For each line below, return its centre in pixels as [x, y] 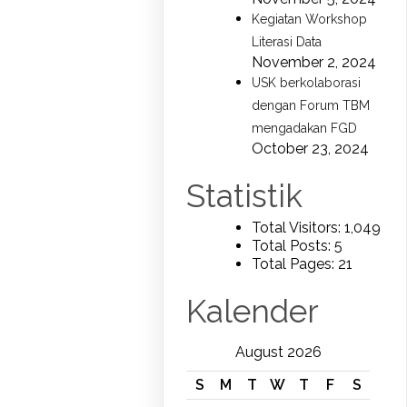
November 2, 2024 [314, 62]
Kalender [253, 311]
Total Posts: [293, 245]
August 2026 [278, 352]
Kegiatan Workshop [310, 19]
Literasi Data [287, 41]
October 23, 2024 [311, 148]
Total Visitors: [298, 227]
